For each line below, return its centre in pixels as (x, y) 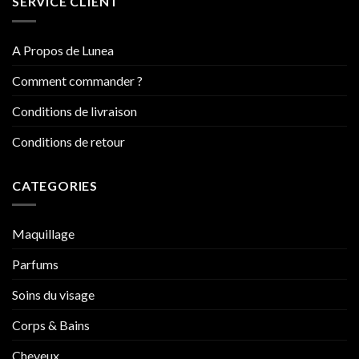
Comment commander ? (77, 80)
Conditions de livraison (75, 111)
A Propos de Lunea (63, 50)
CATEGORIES (55, 185)
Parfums (35, 264)
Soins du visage (53, 295)
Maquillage (43, 234)
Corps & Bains (51, 325)
